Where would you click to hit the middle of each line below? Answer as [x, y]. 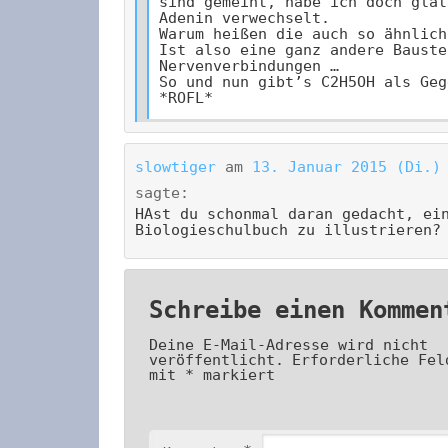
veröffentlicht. [217, 359]
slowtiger [175, 167]
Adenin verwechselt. [244, 18]
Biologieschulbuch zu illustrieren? [288, 230]
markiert [235, 374]
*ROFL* [186, 98]
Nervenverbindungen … [249, 66]
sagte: [162, 193]
